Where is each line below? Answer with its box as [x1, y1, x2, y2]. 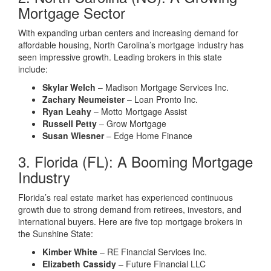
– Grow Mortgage [97, 117, 166, 129]
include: [18, 63, 48, 75]
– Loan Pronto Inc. [125, 93, 198, 105]
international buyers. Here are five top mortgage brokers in [18, 215, 243, 227]
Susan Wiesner [42, 129, 104, 142]
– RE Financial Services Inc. [97, 246, 207, 258]
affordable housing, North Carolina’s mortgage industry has [18, 39, 244, 51]
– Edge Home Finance [104, 129, 192, 142]
